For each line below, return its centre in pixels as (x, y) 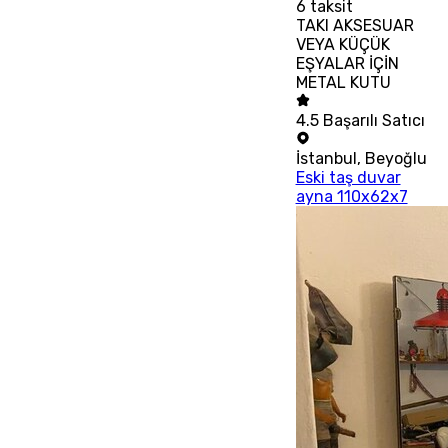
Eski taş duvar (348, 177)
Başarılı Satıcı (373, 120)
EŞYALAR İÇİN (347, 63)
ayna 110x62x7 (351, 196)
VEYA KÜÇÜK (342, 44)
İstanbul (326, 158)
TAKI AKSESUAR (354, 25)
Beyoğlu (395, 158)
